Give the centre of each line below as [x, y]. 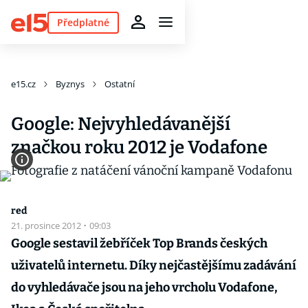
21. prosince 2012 [47, 225]
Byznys [70, 84]
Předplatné [83, 22]
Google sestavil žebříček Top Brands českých [139, 243]
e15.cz [23, 84]
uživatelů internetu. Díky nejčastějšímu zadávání [154, 265]
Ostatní [120, 84]
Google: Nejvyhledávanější [121, 124]
